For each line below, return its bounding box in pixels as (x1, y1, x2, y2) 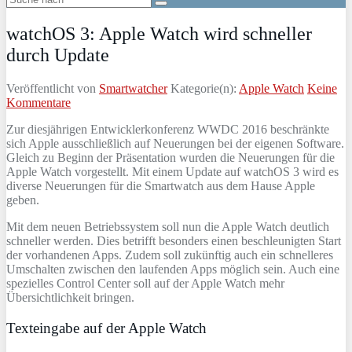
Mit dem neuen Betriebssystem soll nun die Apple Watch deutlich (6, 219, 329, 233)
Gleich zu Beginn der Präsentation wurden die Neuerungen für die (6, 150, 335, 164)
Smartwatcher (99, 81, 167, 95)
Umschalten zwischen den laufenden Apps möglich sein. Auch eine (6, 262, 339, 276)
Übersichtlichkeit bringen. (6, 290, 134, 304)
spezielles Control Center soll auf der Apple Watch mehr (6, 276, 284, 290)
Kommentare (6, 95, 71, 109)
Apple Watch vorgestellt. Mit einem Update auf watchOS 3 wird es (6, 164, 339, 178)
